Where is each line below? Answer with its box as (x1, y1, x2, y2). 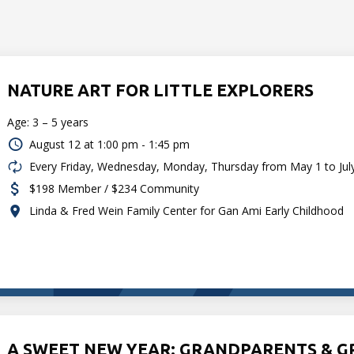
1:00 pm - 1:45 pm (97, 136, 190, 152)
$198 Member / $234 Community (29, 180, 200, 196)
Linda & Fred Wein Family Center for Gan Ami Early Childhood (29, 202, 345, 218)
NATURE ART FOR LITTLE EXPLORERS (7, 80, 314, 100)
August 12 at (29, 136, 95, 152)
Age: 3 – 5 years (7, 114, 89, 130)
